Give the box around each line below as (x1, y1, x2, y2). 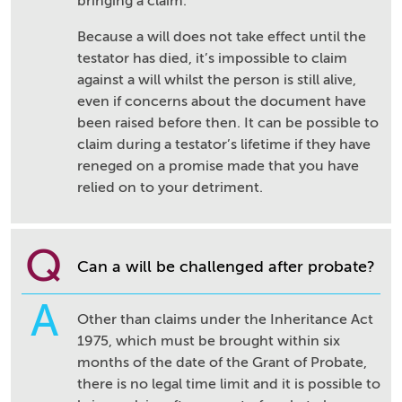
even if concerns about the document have (77, 93, 366, 109)
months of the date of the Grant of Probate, (77, 354, 367, 371)
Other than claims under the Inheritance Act (77, 311, 373, 328)
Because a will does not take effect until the (77, 29, 366, 45)
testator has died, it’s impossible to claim (77, 50, 347, 66)
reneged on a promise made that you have (77, 158, 359, 174)
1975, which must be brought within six (77, 333, 340, 349)
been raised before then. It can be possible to (77, 115, 379, 131)
